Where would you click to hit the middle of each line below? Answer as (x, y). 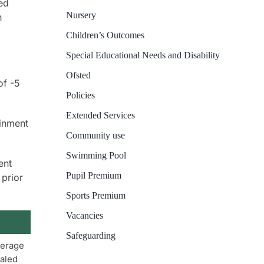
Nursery (81, 15)
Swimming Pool (96, 156)
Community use (95, 136)
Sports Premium (95, 196)
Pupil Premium (93, 176)
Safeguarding (90, 236)
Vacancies (84, 216)
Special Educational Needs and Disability (143, 55)
